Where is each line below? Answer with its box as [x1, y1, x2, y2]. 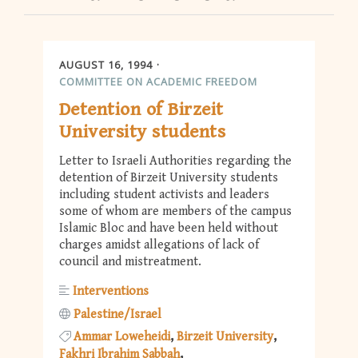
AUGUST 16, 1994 [59, 57, 153, 72]
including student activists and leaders [59, 187, 269, 203]
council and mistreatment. [59, 254, 201, 270]
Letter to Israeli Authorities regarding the [59, 153, 292, 169]
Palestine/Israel [74, 306, 161, 322]
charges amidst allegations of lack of [59, 237, 259, 253]
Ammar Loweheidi [74, 328, 170, 344]
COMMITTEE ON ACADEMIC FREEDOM [59, 74, 257, 89]
